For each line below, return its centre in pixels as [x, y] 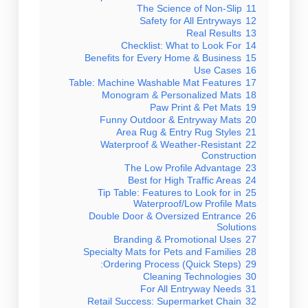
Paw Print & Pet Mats [196, 107]
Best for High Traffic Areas [185, 180]
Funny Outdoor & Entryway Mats [171, 119]
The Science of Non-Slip [190, 8]
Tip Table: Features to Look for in [170, 192]
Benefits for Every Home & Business [163, 57]
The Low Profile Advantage [183, 167]
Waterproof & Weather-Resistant [171, 144]
